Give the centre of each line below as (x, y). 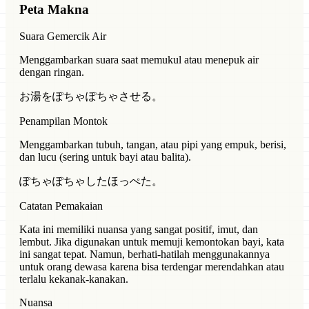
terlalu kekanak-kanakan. (74, 279)
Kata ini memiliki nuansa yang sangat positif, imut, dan (139, 229)
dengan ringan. (52, 72)
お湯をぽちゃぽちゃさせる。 (91, 96)
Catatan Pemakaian (61, 206)
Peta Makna (54, 9)
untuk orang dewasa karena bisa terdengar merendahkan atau (152, 266)
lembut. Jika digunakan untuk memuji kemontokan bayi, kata (152, 241)
